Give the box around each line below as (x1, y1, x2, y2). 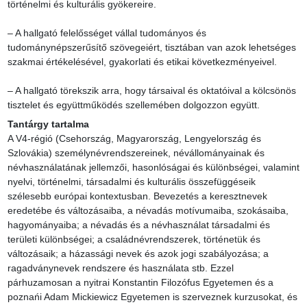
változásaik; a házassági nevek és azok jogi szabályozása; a (7, 248, 269, 260)
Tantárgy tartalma (7, 119, 89, 130)
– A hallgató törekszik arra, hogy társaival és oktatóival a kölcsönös (7, 85, 296, 97)
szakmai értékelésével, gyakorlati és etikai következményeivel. (7, 56, 277, 68)
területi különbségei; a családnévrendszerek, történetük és (7, 234, 260, 245)
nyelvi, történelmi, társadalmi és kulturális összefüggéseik (7, 176, 256, 188)
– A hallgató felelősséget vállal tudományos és (7, 27, 206, 39)
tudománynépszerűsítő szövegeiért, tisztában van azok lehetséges (7, 42, 296, 53)
